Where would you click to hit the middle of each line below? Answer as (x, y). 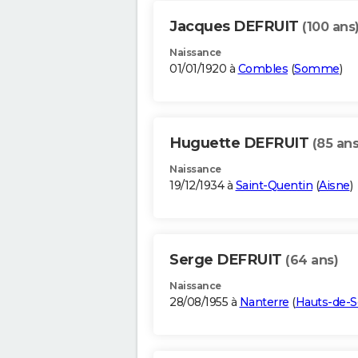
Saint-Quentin (274, 186)
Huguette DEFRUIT (241, 143)
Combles (263, 69)
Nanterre (264, 302)
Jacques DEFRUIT (236, 27)
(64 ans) (312, 261)
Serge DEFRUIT (227, 260)
